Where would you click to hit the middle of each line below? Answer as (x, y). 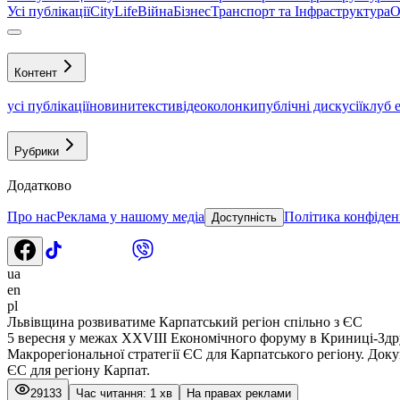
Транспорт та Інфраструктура (300, 11)
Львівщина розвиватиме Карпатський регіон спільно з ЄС (185, 321)
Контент (36, 72)
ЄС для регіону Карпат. (79, 370)
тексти (156, 106)
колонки (233, 106)
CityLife (114, 11)
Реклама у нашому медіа (130, 216)
